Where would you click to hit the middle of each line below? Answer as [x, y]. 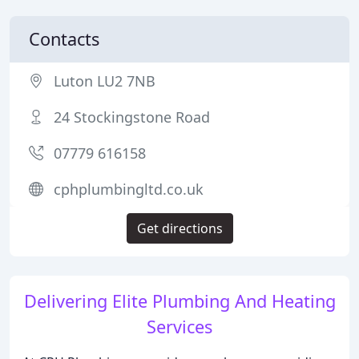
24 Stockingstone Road [132, 117]
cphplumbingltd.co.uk [129, 189]
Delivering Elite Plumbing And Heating [179, 301]
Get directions [179, 228]
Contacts [64, 39]
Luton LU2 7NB [105, 81]
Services [179, 327]
